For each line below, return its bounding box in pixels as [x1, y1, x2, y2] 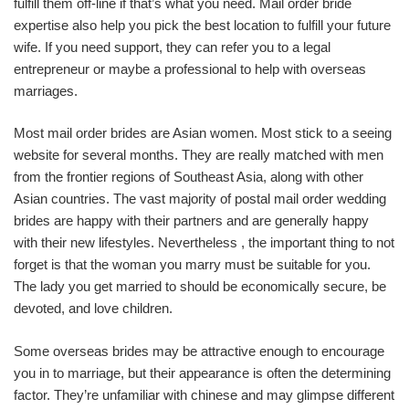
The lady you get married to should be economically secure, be [14, 278, 386, 294]
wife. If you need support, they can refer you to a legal [14, 38, 330, 55]
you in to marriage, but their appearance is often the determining [14, 364, 391, 381]
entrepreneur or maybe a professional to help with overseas [14, 60, 366, 77]
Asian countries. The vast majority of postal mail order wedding [14, 191, 386, 206]
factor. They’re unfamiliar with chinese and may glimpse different [14, 386, 394, 403]
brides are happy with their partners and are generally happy [14, 213, 369, 228]
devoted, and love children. [14, 300, 173, 316]
